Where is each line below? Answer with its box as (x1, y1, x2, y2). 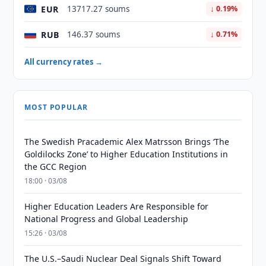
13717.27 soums (67, 4, 130, 14)
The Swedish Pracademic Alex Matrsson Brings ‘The (24, 136, 230, 147)
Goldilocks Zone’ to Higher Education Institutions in (24, 148, 229, 160)
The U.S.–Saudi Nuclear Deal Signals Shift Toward (24, 253, 222, 264)
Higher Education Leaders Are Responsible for (24, 201, 209, 212)
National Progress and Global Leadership (24, 213, 189, 224)
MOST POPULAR (24, 102, 88, 112)
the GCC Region (24, 161, 87, 172)
